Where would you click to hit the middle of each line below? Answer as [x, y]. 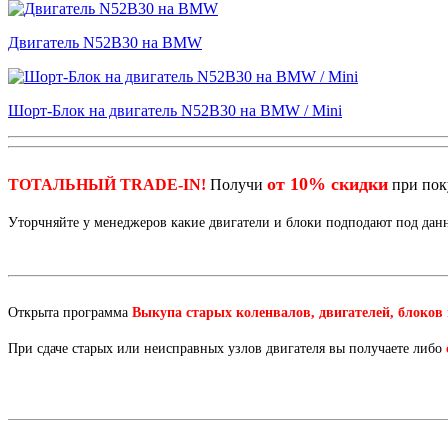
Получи [236, 185]
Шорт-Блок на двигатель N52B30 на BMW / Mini [175, 111]
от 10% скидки [327, 184]
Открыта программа [70, 313]
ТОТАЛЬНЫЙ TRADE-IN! [107, 185]
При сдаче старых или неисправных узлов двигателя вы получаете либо [227, 349]
